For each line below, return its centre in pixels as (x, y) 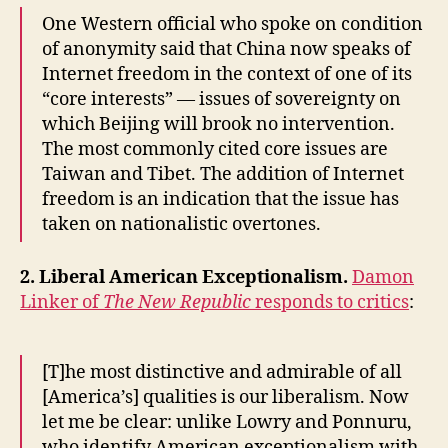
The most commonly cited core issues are (215, 150)
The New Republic (177, 302)
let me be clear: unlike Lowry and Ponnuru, (227, 422)
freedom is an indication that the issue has (220, 200)
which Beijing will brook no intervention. (218, 125)
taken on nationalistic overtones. (181, 225)
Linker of (61, 302)
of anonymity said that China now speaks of (226, 50)
